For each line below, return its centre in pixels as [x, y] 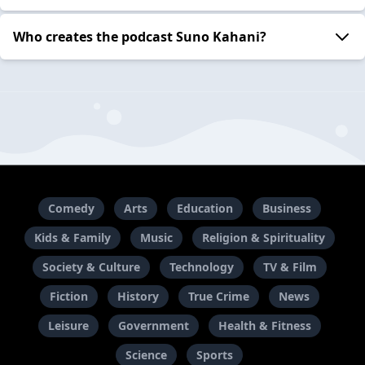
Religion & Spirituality [263, 238]
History [138, 297]
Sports [215, 355]
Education [204, 209]
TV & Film [290, 267]
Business [286, 209]
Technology [201, 267]
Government [153, 326]
